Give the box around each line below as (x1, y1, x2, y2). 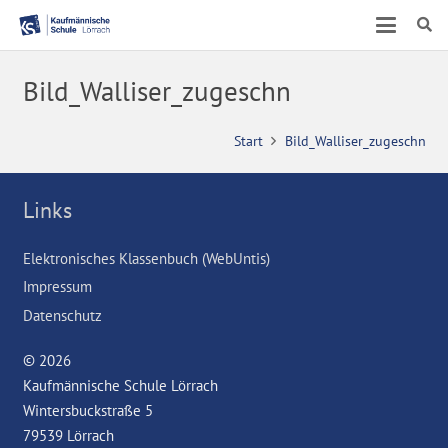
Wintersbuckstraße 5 (22, 401, 153, 420)
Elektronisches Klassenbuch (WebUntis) (22, 248, 270, 268)
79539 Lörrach (22, 426, 114, 445)
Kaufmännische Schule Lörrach (22, 376, 218, 395)
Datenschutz (22, 305, 102, 325)
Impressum (22, 277, 92, 296)
